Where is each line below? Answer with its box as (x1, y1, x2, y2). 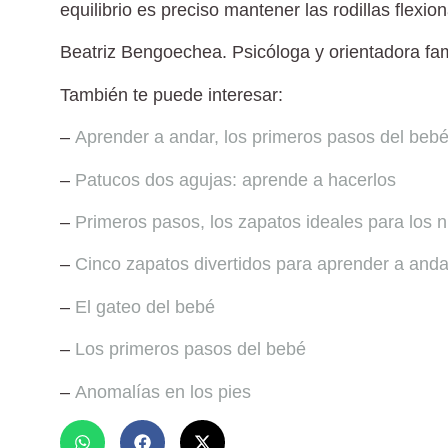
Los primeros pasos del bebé (75, 339, 306, 360)
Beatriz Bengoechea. (60, 42, 227, 63)
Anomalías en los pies (75, 381, 251, 402)
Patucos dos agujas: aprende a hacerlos (75, 169, 396, 190)
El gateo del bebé (75, 296, 215, 317)
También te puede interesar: (60, 84, 283, 105)
